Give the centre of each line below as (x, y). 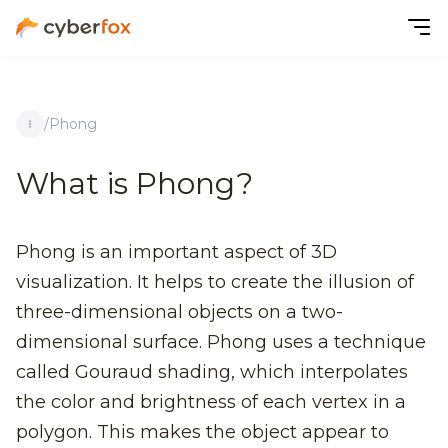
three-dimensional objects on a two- (179, 312)
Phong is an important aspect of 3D (176, 252)
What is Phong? (134, 183)
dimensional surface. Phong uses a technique (221, 342)
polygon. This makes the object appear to (202, 432)
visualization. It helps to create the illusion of (215, 282)
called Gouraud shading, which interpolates (212, 372)
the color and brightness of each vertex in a (211, 402)
